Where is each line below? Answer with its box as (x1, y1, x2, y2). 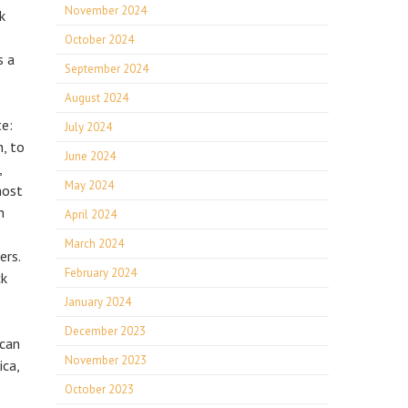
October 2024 (65, 32, 134, 47)
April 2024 (65, 207, 117, 222)
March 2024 (65, 236, 124, 251)
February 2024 (65, 265, 137, 280)
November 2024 (65, 3, 147, 18)
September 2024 (65, 61, 148, 76)
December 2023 (65, 323, 146, 339)
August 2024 (65, 90, 128, 106)
